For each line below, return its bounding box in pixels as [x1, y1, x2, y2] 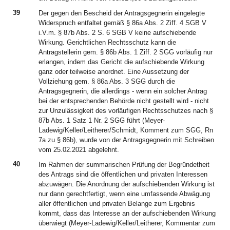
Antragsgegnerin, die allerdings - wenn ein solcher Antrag [39, 87, 207, 95]
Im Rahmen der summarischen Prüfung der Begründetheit [39, 161, 209, 168]
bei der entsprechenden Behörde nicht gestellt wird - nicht [39, 97, 209, 105]
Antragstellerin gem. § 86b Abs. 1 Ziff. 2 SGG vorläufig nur [39, 48, 213, 56]
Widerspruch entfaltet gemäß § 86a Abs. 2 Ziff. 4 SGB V [39, 19, 206, 27]
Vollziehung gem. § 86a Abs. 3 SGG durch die [39, 78, 175, 85]
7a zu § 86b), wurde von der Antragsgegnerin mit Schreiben [39, 136, 214, 144]
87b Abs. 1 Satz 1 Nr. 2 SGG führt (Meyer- [39, 117, 165, 124]
